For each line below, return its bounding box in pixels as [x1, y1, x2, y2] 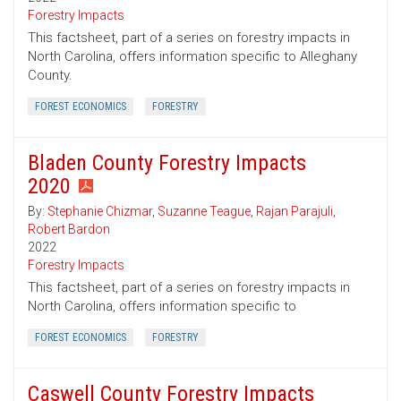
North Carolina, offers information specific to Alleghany [28, 48, 357, 65]
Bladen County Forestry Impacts [28, 150, 306, 176]
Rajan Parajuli [256, 204, 333, 219]
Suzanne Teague [158, 204, 251, 219]
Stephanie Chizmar [47, 204, 152, 219]
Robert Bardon [28, 222, 110, 237]
